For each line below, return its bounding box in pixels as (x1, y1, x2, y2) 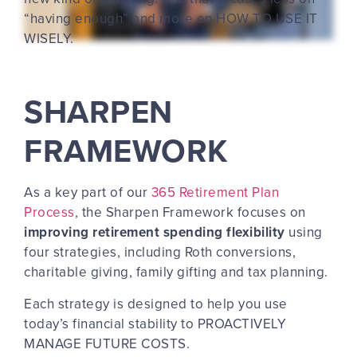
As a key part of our (24, 182, 151, 202)
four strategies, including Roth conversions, (24, 242, 296, 262)
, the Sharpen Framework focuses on (74, 202, 306, 222)
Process (24, 202, 75, 222)
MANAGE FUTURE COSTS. (24, 333, 194, 353)
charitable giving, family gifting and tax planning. (24, 262, 328, 282)
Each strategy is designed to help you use (24, 293, 288, 313)
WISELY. (24, 29, 74, 49)
